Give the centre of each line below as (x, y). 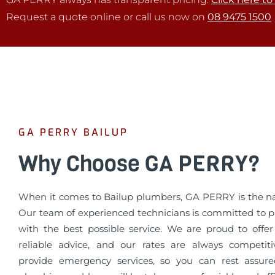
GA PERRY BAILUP (73, 133)
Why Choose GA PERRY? (139, 164)
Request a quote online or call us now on (107, 17)
